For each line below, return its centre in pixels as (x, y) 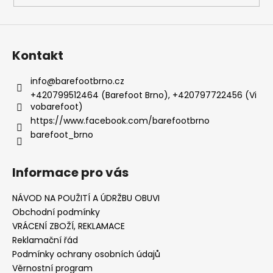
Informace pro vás (70, 173)
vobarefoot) (57, 107)
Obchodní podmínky (56, 212)
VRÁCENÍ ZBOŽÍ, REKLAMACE (69, 226)
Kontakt (38, 56)
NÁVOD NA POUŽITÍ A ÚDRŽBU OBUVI (86, 198)
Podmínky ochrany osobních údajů (86, 254)
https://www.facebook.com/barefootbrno (120, 121)
